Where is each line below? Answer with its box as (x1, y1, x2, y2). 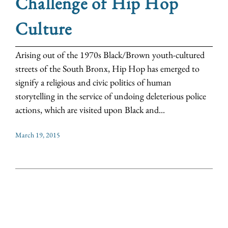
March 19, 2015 (15, 130, 60, 140)
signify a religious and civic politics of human (15, 76, 172, 89)
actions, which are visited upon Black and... (15, 104, 165, 116)
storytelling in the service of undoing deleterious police (15, 90, 206, 102)
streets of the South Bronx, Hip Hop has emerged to (15, 63, 199, 75)
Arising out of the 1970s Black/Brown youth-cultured (15, 49, 205, 61)
